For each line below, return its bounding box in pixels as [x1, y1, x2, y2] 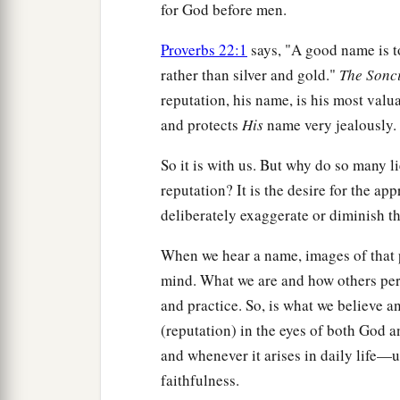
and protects [161, 114, 242, 136]
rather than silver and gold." [161, 64, 339, 86]
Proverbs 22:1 [161, 39, 247, 61]
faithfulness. [161, 370, 239, 391]
